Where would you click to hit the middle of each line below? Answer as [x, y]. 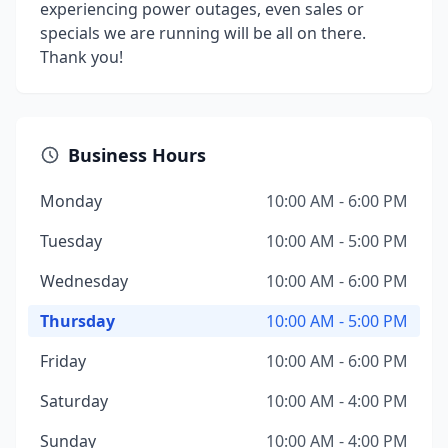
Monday [71, 201]
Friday [63, 361]
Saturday [74, 401]
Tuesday [71, 241]
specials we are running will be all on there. [203, 33]
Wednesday [84, 281]
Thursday [77, 321]
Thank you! [81, 57]
